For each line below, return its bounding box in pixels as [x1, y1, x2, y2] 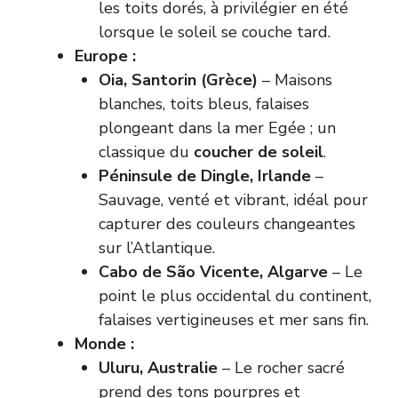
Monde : [75, 332, 134, 354]
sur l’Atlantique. [99, 236, 215, 259]
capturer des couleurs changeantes [99, 212, 355, 235]
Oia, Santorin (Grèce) [99, 68, 258, 91]
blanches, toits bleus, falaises [99, 92, 309, 115]
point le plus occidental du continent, [99, 284, 371, 306]
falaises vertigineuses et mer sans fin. [99, 308, 369, 330]
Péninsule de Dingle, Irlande [99, 164, 311, 187]
